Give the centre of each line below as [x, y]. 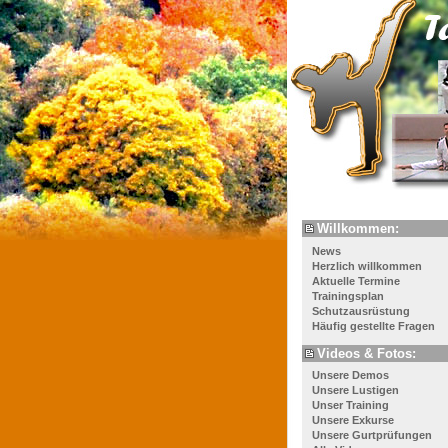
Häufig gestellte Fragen [373, 325]
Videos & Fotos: [366, 353]
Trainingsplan [348, 295]
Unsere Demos [350, 375]
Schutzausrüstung [361, 310]
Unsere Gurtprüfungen [372, 435]
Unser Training [350, 405]
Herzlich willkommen [367, 265]
